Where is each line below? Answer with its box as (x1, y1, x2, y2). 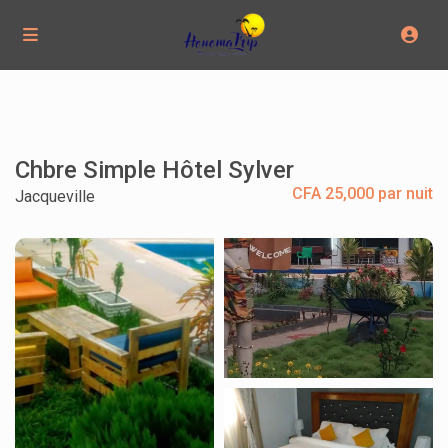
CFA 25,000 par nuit (291, 184, 433, 204)
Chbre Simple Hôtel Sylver (15, 156, 295, 185)
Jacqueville (15, 187, 96, 207)
